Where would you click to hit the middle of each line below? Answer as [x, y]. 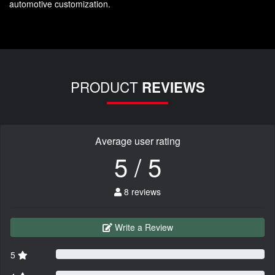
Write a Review [144, 227]
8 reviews [141, 192]
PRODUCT [106, 87]
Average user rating [137, 141]
